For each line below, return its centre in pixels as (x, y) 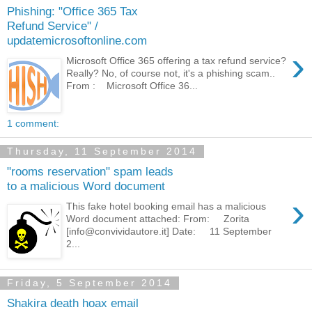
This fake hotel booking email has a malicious (166, 206)
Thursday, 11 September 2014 (102, 151)
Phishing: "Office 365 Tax (72, 11)
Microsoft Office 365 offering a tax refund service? (177, 60)
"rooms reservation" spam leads (90, 172)
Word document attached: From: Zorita (158, 218)
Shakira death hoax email (73, 303)
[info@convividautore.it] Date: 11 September (169, 231)
